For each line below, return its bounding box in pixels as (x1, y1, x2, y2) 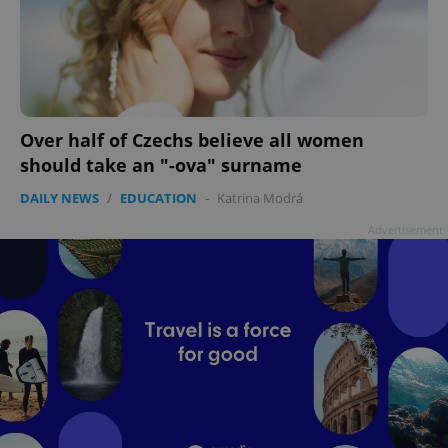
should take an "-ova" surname (20, 153, 302, 178)
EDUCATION (120, 189, 197, 208)
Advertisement (368, 222, 443, 238)
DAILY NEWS (20, 189, 99, 208)
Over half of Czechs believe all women (20, 128, 364, 153)
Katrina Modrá (217, 189, 303, 208)
